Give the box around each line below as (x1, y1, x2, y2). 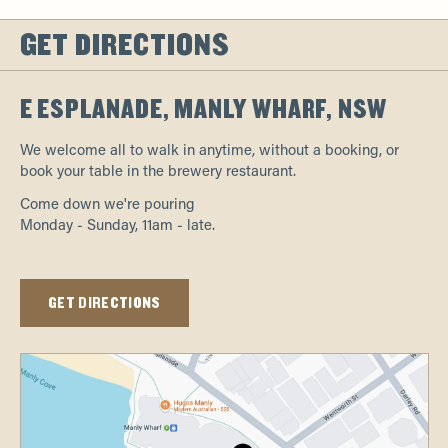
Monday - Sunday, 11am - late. (19, 214, 215, 235)
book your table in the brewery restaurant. (19, 160, 296, 181)
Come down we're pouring (19, 193, 195, 214)
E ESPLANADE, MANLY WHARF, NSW (19, 94, 388, 125)
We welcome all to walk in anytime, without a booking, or (19, 139, 399, 160)
